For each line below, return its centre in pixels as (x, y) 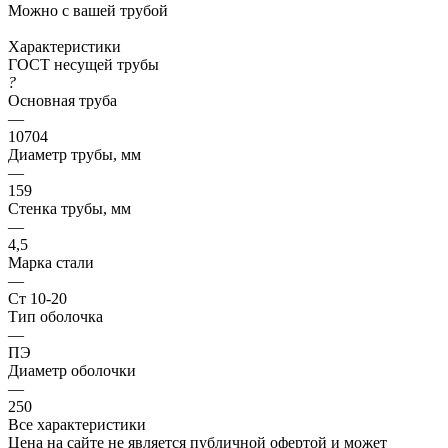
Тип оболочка (55, 316)
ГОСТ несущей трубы (83, 64)
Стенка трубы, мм (69, 208)
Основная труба (62, 100)
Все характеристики (77, 424)
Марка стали (51, 262)
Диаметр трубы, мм (74, 154)
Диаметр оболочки (72, 370)
